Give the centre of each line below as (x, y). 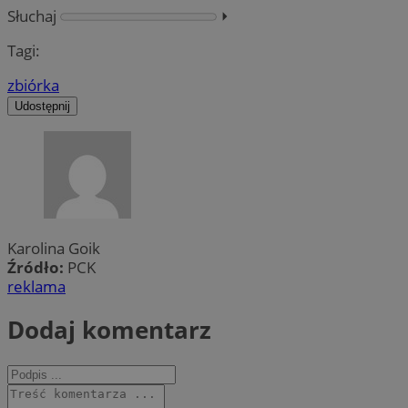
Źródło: (37, 267)
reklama (36, 286)
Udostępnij (42, 107)
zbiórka (33, 86)
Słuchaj (32, 15)
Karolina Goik (54, 248)
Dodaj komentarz (109, 329)
